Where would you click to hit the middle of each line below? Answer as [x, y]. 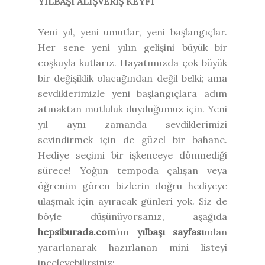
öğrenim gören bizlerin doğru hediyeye [132, 185]
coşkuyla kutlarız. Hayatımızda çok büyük [132, 62]
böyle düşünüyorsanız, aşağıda [132, 216]
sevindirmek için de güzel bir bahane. [132, 139]
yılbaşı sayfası [170, 232]
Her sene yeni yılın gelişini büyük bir [132, 47]
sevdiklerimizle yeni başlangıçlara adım [132, 93]
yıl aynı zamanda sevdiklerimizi [132, 124]
